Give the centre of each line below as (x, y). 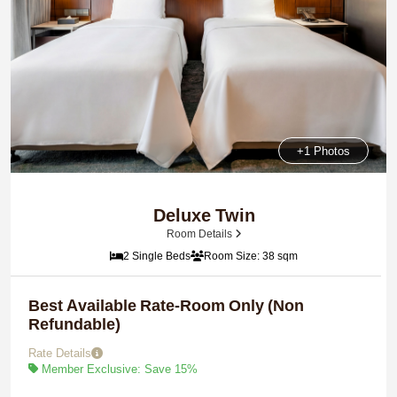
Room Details (200, 234)
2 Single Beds (157, 256)
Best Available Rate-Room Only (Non (166, 305)
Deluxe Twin (204, 215)
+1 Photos (323, 151)
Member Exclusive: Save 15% (118, 369)
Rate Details (60, 353)
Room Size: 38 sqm (251, 256)
